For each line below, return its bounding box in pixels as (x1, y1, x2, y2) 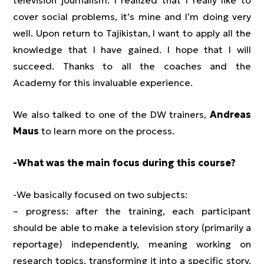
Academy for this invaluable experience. (13, 77, 193, 88)
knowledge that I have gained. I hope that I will (13, 44, 251, 55)
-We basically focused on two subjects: (13, 189, 187, 200)
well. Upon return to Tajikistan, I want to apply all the (13, 27, 251, 39)
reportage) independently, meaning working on (13, 238, 251, 250)
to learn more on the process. (39, 125, 174, 137)
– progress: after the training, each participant (13, 205, 251, 217)
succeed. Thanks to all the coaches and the (13, 60, 251, 72)
